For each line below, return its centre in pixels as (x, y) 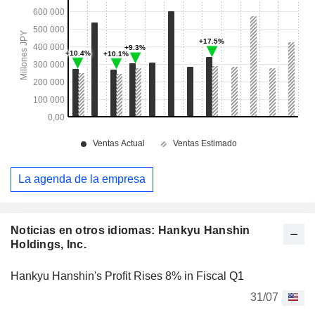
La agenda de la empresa (82, 179)
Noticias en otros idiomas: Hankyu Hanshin (130, 230)
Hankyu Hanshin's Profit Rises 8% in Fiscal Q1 (127, 276)
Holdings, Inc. (49, 244)
